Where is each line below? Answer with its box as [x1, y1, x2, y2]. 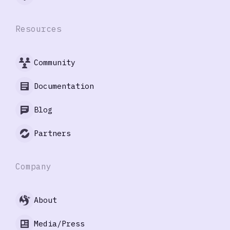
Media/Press [34, 219, 85, 229]
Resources [15, 23, 62, 34]
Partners [34, 128, 71, 139]
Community [34, 57, 75, 68]
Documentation [34, 81, 94, 91]
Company [15, 161, 51, 171]
